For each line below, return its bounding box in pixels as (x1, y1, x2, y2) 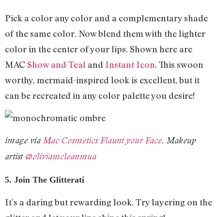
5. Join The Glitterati (5, 174, 84, 185)
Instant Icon (105, 59, 155, 70)
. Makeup (162, 135, 196, 146)
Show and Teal (25, 59, 86, 70)
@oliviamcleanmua (25, 151, 96, 162)
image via (5, 135, 43, 146)
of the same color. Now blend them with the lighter (5, 28, 205, 39)
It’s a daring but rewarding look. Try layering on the (5, 197, 212, 208)
